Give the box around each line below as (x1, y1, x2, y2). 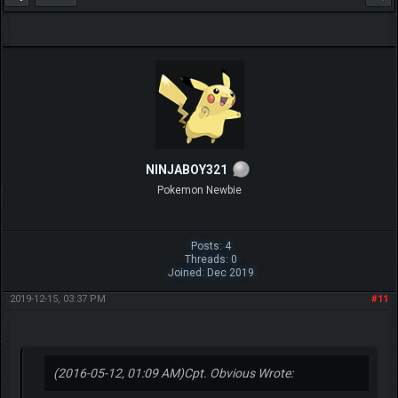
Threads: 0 (184, 252, 237, 266)
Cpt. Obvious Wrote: (183, 365, 293, 380)
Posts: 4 (190, 239, 231, 252)
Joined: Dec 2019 (167, 266, 254, 279)
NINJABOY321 (146, 162, 227, 177)
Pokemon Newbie (156, 183, 242, 196)
